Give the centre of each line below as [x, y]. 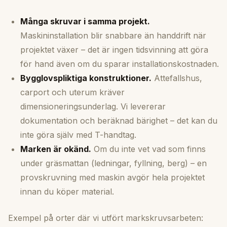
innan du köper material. [67, 192]
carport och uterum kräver [72, 92]
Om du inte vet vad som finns [148, 149]
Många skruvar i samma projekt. [85, 22]
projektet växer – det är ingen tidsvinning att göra [114, 50]
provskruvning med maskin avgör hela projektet [112, 178]
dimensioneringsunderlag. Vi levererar [93, 107]
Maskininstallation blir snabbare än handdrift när [113, 36]
